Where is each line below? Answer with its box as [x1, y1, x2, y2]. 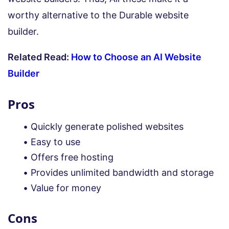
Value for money [31, 182, 101, 193]
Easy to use [31, 136, 80, 147]
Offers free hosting [31, 151, 113, 163]
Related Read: [8, 51, 71, 62]
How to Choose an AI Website [71, 51, 201, 62]
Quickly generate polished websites [31, 121, 184, 132]
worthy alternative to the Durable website [8, 9, 189, 20]
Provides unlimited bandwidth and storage [31, 167, 214, 178]
